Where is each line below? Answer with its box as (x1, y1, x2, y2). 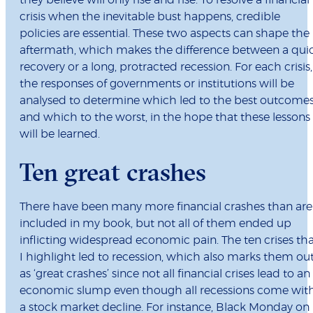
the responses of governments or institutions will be (20, 78, 294, 90)
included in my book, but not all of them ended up (20, 218, 291, 230)
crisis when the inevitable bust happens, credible (20, 11, 280, 23)
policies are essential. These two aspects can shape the (20, 28, 310, 40)
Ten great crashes (20, 156, 206, 188)
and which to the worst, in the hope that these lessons (20, 112, 310, 124)
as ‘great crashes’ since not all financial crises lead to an (20, 268, 310, 280)
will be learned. (20, 129, 100, 140)
